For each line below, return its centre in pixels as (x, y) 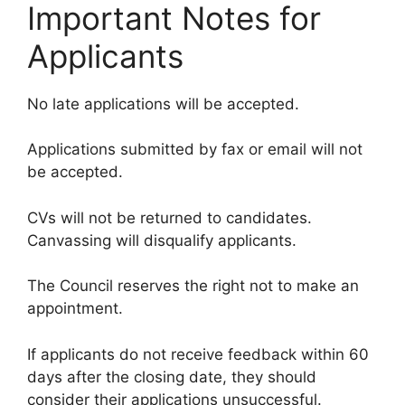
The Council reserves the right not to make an (193, 286)
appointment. (75, 309)
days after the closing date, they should (172, 377)
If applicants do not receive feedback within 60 (198, 354)
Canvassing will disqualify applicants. (162, 240)
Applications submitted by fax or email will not (195, 150)
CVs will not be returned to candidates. (170, 217)
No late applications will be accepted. (163, 104)
